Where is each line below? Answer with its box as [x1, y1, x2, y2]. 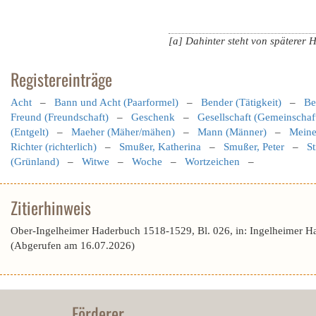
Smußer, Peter [224, 141, 284, 152]
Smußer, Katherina [119, 141, 201, 152]
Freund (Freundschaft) [11, 111, 109, 123]
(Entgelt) [11, 126, 49, 138]
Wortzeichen [185, 156, 240, 167]
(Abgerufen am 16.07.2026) [11, 240, 135, 251]
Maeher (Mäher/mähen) [71, 126, 175, 138]
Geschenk [131, 111, 175, 123]
